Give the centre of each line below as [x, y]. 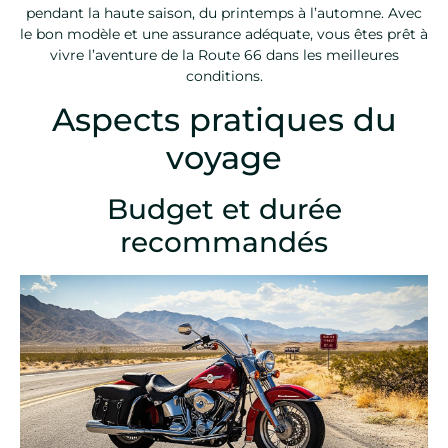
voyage [224, 158]
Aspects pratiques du [224, 120]
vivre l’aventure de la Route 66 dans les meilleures [224, 54]
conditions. [224, 75]
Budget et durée [224, 209]
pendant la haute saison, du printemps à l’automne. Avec [224, 12]
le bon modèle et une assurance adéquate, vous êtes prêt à [224, 33]
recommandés [224, 242]
